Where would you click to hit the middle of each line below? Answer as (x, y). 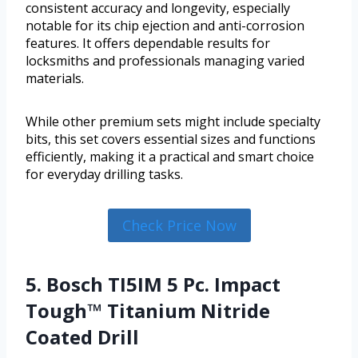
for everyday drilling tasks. (104, 174)
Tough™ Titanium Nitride (148, 310)
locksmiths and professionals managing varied (165, 60)
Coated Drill (82, 336)
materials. (55, 78)
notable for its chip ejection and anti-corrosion (165, 25)
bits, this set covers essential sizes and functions (171, 139)
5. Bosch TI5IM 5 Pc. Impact (153, 284)
